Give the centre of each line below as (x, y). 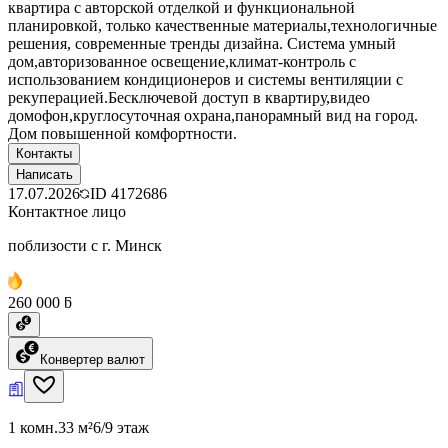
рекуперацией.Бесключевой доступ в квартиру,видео (189, 97)
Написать (44, 174)
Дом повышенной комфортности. (122, 133)
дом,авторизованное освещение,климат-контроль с (182, 61)
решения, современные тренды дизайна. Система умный (202, 43)
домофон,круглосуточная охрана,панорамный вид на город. (213, 115)
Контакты (44, 153)
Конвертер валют (92, 359)
